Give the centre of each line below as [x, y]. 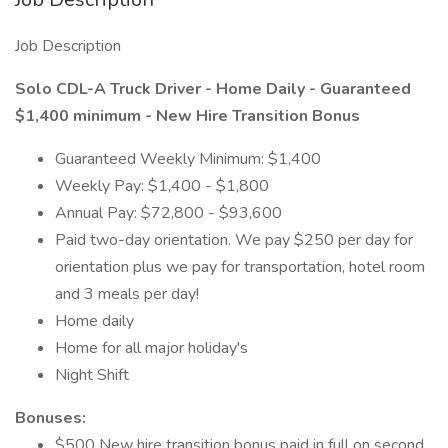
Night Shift [92, 375]
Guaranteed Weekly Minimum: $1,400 [188, 159]
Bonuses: [50, 418]
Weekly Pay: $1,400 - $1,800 [162, 186]
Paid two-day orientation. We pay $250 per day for [234, 240]
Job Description [68, 46]
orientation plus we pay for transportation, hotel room [240, 267]
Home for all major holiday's [151, 348]
